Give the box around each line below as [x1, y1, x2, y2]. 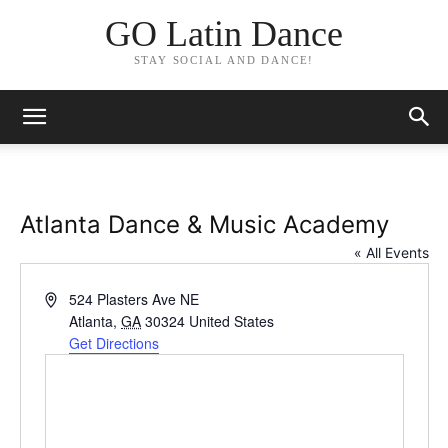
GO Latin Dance [104, 14, 343, 55]
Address [43, 288, 96, 308]
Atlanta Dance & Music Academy [19, 210, 389, 239]
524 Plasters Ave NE [69, 289, 200, 309]
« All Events [353, 244, 429, 261]
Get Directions [69, 333, 160, 353]
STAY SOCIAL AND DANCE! [133, 54, 315, 67]
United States [189, 311, 275, 331]
